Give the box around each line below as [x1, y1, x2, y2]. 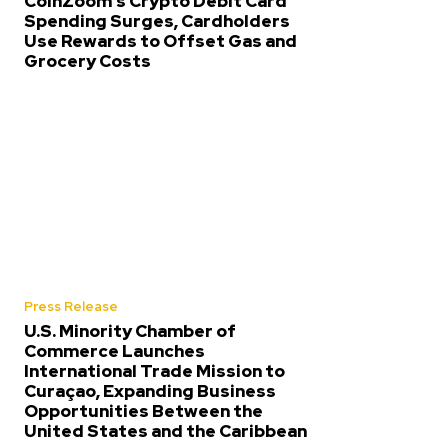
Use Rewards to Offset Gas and [24, 29, 297, 52]
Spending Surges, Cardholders [24, 9, 290, 32]
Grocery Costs [24, 49, 151, 72]
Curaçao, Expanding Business [24, 379, 276, 402]
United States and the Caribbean [24, 419, 307, 442]
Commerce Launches [24, 339, 205, 362]
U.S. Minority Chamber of [24, 319, 236, 342]
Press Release [24, 297, 118, 315]
